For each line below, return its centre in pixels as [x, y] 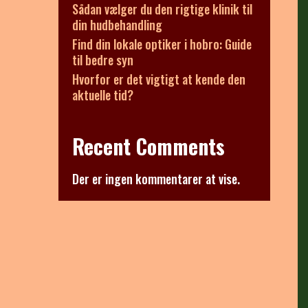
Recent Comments [148, 146]
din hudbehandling [117, 25]
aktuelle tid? [102, 95]
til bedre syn [102, 60]
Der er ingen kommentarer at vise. [156, 179]
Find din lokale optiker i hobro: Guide [162, 44]
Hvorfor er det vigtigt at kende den [158, 79]
